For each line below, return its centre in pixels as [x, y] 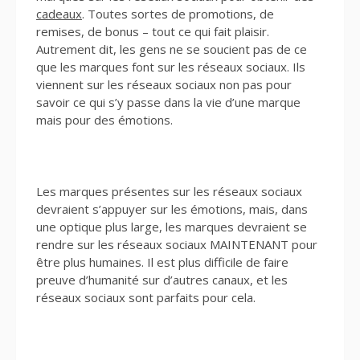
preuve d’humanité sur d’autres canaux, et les [162, 280]
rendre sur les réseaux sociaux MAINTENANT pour [177, 245]
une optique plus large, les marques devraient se [172, 227]
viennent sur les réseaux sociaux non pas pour [164, 85]
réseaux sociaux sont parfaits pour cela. [146, 298]
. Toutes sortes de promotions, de [178, 14]
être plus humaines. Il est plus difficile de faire [162, 262]
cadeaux [59, 14]
